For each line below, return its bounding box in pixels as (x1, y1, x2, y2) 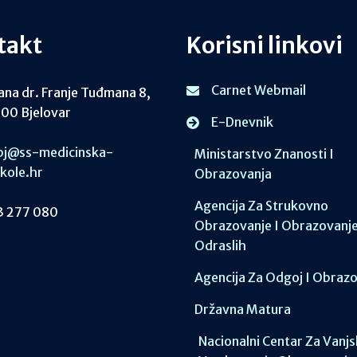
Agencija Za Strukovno (194, 198, 328, 214)
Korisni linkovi (186, 30, 343, 60)
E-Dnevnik (211, 114, 273, 131)
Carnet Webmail (211, 82, 306, 99)
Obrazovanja (194, 166, 272, 182)
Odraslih (194, 237, 246, 254)
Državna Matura (194, 301, 291, 318)
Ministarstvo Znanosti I (194, 146, 334, 163)
